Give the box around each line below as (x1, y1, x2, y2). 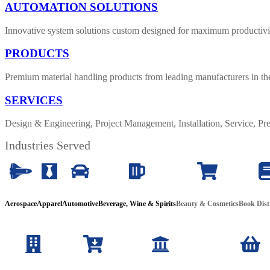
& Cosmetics (199, 199, 239, 209)
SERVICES (5, 93, 63, 107)
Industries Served (5, 139, 90, 152)
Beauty (176, 199, 199, 209)
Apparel (37, 199, 62, 209)
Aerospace (5, 199, 37, 209)
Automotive (62, 199, 98, 209)
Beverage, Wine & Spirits (98, 199, 176, 209)
